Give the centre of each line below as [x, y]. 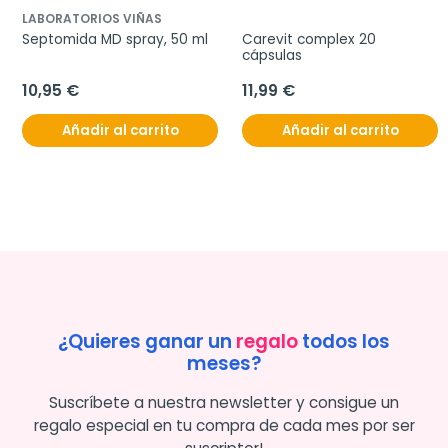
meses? [224, 363]
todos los [344, 341]
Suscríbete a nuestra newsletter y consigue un [224, 402]
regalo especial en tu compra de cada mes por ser [224, 425]
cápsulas [272, 55]
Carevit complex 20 [309, 39]
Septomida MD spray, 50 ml [115, 39]
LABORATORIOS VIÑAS [92, 18]
